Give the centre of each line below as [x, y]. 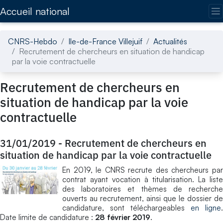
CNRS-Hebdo [33, 41]
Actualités [170, 41]
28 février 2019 [123, 217]
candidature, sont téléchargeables [126, 208]
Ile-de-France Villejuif [105, 41]
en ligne [206, 208]
